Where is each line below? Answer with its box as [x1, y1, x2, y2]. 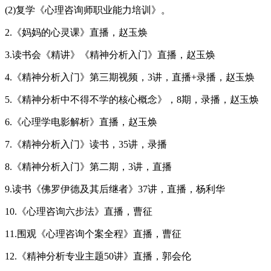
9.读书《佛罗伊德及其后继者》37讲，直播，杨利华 [5, 183, 225, 194]
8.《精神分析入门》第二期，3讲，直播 [5, 161, 172, 172]
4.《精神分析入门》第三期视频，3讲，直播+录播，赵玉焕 [5, 71, 255, 82]
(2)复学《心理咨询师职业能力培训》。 [5, 4, 171, 15]
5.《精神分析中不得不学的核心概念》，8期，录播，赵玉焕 [5, 94, 259, 105]
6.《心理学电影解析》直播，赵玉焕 [5, 116, 157, 127]
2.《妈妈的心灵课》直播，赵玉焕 [5, 27, 148, 38]
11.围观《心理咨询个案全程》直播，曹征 [5, 228, 181, 239]
